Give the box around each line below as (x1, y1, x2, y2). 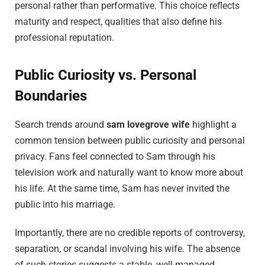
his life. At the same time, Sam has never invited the (15, 183, 230, 195)
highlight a (190, 119, 237, 131)
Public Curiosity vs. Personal (15, 66, 196, 83)
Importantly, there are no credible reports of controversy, (15, 227, 245, 239)
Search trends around (15, 119, 106, 131)
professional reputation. (15, 32, 114, 44)
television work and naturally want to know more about (15, 167, 243, 179)
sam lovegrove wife (106, 119, 190, 131)
